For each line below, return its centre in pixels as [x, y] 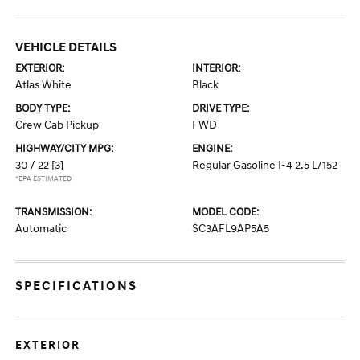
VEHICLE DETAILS [66, 47]
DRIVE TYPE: [221, 108]
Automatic [41, 229]
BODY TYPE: [43, 108]
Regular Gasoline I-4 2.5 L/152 [265, 165]
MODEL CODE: [225, 212]
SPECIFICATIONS [77, 286]
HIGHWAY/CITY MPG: [65, 149]
